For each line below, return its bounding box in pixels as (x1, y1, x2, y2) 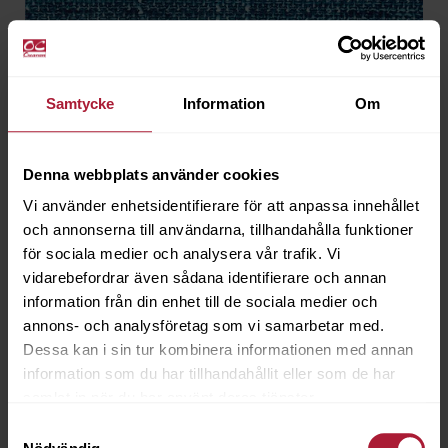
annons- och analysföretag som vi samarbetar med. (23, 317, 384, 335)
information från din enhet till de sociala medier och (23, 293, 378, 311)
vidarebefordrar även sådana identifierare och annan (23, 269, 387, 287)
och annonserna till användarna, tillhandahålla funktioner (23, 221, 414, 239)
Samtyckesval (7, 419, 103, 437)
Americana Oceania (35, 351, 192, 374)
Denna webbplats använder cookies (23, 165, 279, 183)
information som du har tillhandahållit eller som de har (23, 365, 396, 383)
